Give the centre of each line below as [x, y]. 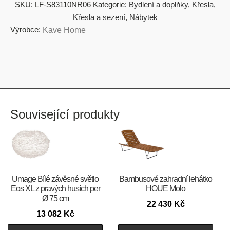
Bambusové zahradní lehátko [166, 179]
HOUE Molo [166, 188]
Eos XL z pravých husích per [55, 188]
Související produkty [65, 114]
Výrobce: [25, 30]
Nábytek [143, 17]
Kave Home [64, 30]
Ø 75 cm [55, 198]
